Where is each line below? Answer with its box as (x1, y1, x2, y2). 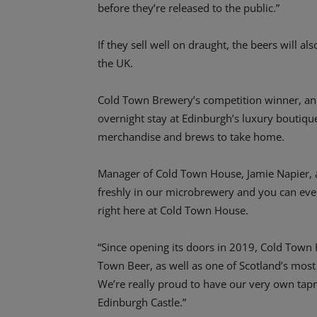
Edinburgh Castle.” (98, 295, 186, 310)
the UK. (98, 56, 133, 71)
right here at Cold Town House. (98, 203, 248, 218)
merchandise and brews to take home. (98, 129, 284, 144)
